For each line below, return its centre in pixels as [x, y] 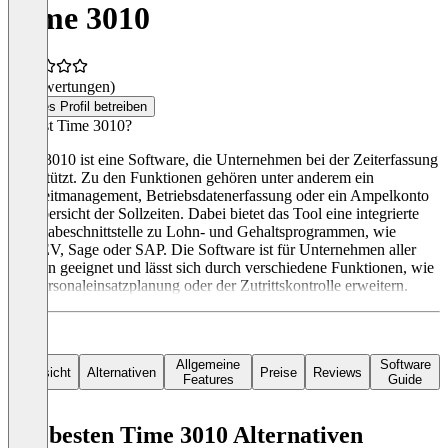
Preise [279, 372]
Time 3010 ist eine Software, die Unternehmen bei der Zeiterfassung [223, 160]
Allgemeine [208, 365]
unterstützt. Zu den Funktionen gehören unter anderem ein [191, 178]
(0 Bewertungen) [61, 87]
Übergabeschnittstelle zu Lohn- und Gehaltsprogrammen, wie [202, 232]
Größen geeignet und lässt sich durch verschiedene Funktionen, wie [221, 268]
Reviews [338, 372]
